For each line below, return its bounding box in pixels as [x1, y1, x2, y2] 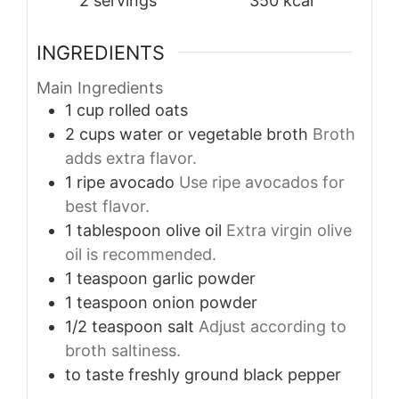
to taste [65, 365, 124, 385]
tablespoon [77, 221, 161, 240]
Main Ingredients [37, 78, 163, 98]
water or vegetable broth [119, 125, 308, 144]
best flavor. [65, 197, 150, 216]
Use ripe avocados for [179, 173, 345, 192]
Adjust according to [199, 317, 346, 337]
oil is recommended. [65, 245, 216, 265]
